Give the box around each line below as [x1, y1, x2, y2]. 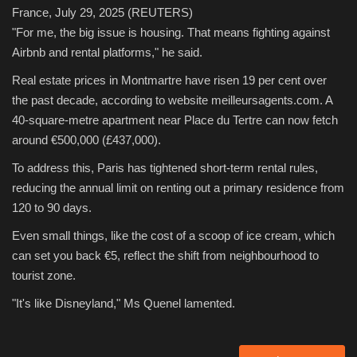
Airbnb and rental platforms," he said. [12, 45, 202, 60]
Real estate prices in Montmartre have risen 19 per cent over [12, 73, 327, 88]
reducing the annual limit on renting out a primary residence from [12, 181, 344, 195]
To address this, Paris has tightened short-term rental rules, [12, 161, 318, 175]
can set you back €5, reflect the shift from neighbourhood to [12, 249, 319, 263]
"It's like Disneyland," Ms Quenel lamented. [12, 296, 235, 311]
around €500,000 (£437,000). [12, 133, 161, 147]
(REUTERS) [124, 6, 193, 20]
